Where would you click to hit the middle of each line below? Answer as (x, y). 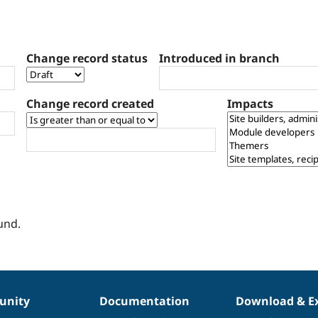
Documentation (144, 301)
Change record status (87, 58)
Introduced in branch (219, 58)
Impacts (250, 103)
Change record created (90, 103)
